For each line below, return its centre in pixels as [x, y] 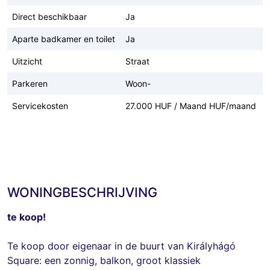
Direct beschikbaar [49, 16]
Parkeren [30, 83]
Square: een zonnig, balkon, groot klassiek [104, 260]
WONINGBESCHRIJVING [82, 192]
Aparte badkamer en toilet [64, 39]
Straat [137, 61]
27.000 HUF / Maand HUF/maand [191, 105]
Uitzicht [27, 61]
